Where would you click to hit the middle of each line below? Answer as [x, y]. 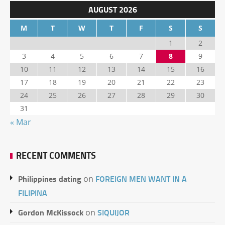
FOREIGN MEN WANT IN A [141, 179]
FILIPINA [33, 193]
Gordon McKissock [51, 212]
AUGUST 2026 [113, 9]
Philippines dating [50, 179]
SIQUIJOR [114, 212]
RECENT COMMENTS [56, 155]
